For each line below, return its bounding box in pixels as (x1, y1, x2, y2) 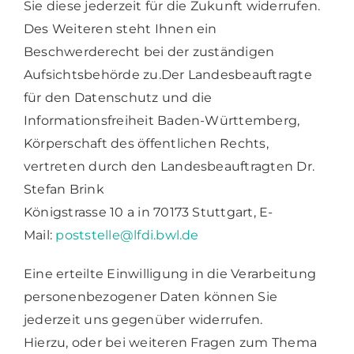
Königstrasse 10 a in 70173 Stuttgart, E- (23, 204, 273, 220)
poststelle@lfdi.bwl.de (55, 227, 199, 243)
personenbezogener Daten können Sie (23, 288, 278, 304)
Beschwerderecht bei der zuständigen (23, 43, 275, 59)
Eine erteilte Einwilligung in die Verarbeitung (23, 265, 317, 281)
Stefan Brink (23, 181, 104, 197)
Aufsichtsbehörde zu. (23, 66, 161, 82)
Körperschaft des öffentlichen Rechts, (23, 135, 269, 151)
